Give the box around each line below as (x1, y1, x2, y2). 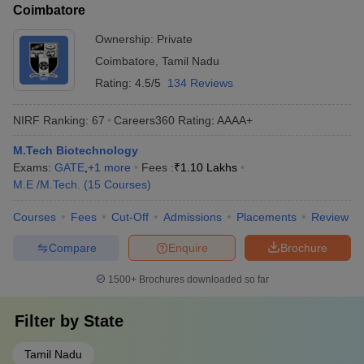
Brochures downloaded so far (136, 274, 269, 285)
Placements (236, 210, 297, 223)
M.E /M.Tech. (13, 178, 80, 191)
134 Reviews (167, 76, 233, 89)
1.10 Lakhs (180, 161, 237, 174)
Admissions (163, 210, 222, 223)
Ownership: (95, 32, 157, 45)
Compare (48, 240, 97, 254)
